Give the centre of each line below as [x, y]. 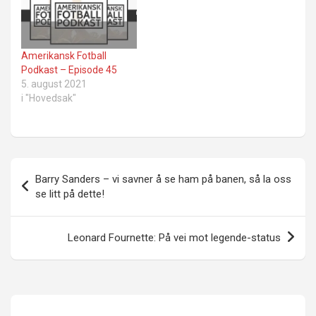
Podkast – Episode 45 [69, 69]
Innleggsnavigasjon [86, 168]
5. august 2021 [54, 84]
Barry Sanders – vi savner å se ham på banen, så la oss [163, 179]
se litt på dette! [70, 194]
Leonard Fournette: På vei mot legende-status [174, 237]
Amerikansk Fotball [64, 55]
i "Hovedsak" [49, 98]
